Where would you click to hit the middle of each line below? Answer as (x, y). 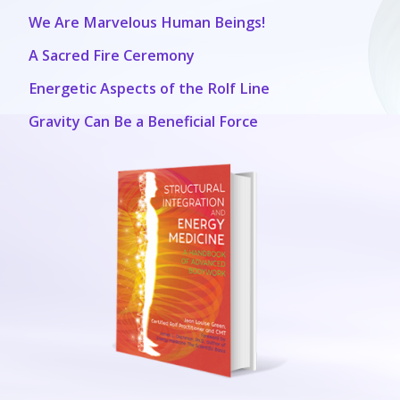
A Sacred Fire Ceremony (112, 55)
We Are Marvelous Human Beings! (147, 22)
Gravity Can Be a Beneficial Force (144, 121)
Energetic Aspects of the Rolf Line (150, 88)
